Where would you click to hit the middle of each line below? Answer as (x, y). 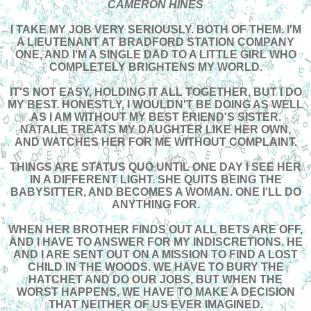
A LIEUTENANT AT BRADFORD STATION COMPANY (155, 42)
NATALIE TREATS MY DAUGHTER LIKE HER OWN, (155, 130)
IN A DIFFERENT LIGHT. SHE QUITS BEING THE (155, 180)
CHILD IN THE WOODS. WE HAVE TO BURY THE (155, 267)
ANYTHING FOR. (155, 205)
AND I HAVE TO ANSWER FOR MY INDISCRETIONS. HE (155, 242)
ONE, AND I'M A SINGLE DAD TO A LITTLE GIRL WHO (155, 55)
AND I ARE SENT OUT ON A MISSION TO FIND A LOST (155, 255)
